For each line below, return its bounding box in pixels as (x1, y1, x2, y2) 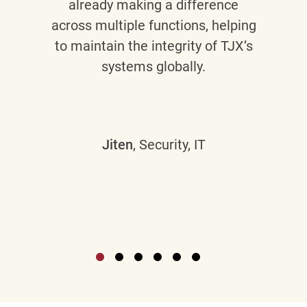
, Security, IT (132, 136, 206, 153)
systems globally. (101, 58, 206, 75)
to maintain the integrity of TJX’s (54, 37, 253, 54)
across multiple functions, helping (51, 16, 256, 34)
